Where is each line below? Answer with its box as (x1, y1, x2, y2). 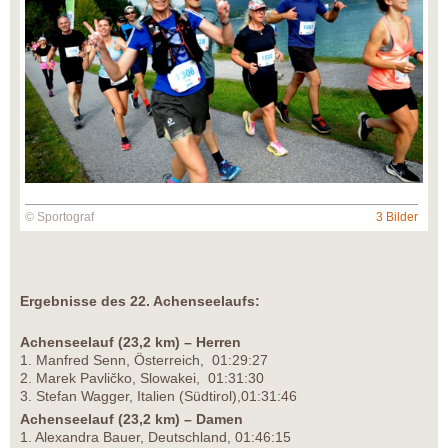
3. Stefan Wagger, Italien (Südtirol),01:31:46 (20, 387, 297, 404)
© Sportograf (25, 209, 94, 224)
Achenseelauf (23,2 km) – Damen (20, 410, 243, 427)
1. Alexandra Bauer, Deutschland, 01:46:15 (20, 428, 291, 445)
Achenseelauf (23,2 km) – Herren (20, 333, 241, 350)
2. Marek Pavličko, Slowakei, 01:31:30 (20, 369, 264, 386)
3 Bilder (376, 209, 418, 224)
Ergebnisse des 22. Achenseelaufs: (20, 292, 260, 309)
